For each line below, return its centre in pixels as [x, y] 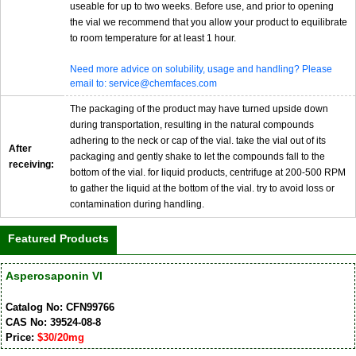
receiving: [31, 165]
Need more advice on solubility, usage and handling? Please [201, 70]
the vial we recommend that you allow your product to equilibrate [209, 23]
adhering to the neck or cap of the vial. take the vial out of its [198, 141]
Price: [21, 337]
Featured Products [58, 239]
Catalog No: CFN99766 [60, 307]
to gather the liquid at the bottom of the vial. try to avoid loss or [202, 189]
